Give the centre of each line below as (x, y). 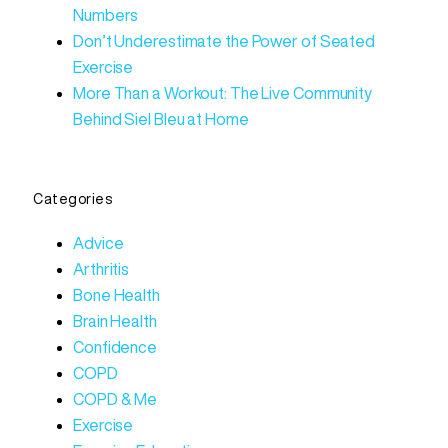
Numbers (106, 15)
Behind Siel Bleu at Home (161, 119)
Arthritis (101, 268)
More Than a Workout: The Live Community (223, 93)
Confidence (115, 346)
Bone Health (116, 294)
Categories (72, 198)
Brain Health (115, 320)
